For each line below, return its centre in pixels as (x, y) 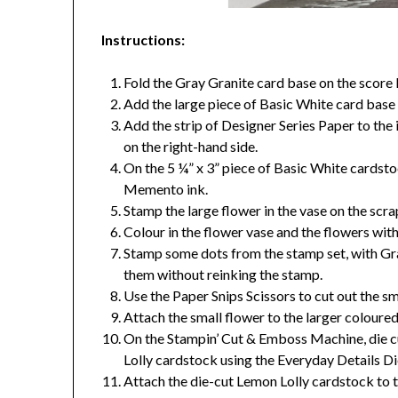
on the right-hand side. (191, 147)
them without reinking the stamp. (223, 275)
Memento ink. (166, 189)
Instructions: (143, 40)
